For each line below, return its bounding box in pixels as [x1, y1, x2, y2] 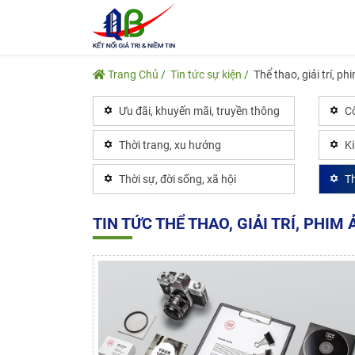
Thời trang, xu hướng [119, 139, 221, 151]
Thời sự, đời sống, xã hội [119, 173, 236, 185]
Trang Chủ [105, 68, 158, 81]
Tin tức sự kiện [170, 68, 242, 81]
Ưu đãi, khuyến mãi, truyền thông [119, 105, 280, 117]
